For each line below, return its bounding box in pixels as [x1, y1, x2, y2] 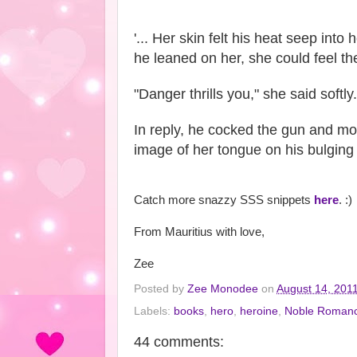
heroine [240, 305, 278, 317]
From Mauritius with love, [134, 225, 265, 238]
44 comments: [134, 334, 224, 350]
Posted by [134, 283, 187, 296]
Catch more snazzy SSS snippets [134, 193, 314, 206]
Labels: [134, 305, 174, 317]
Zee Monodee [187, 283, 258, 296]
